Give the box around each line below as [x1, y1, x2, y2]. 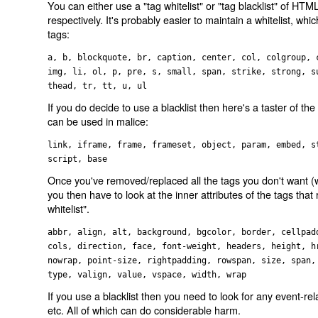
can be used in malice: [48, 113, 149, 128]
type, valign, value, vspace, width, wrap [48, 270, 247, 280]
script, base [48, 154, 108, 165]
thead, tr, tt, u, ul [48, 81, 148, 92]
